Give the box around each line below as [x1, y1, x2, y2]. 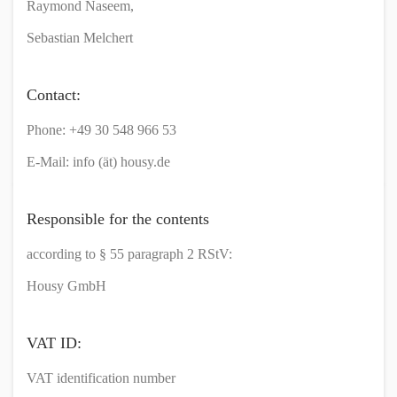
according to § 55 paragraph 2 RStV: [27, 246, 232, 261]
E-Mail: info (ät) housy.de [27, 154, 170, 169]
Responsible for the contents [27, 210, 209, 228]
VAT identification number [27, 370, 175, 385]
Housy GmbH [27, 278, 110, 293]
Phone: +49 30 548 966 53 [27, 122, 176, 137]
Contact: [27, 86, 81, 104]
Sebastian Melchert [27, 30, 133, 45]
